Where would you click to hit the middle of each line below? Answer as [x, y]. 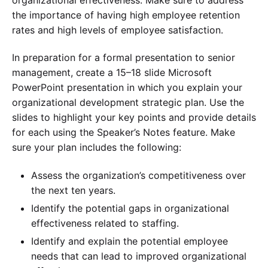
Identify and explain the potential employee [130, 241]
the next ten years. [73, 190]
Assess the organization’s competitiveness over [138, 175]
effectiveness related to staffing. [105, 223]
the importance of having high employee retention [126, 15]
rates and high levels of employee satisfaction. [118, 30]
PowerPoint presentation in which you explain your [127, 88]
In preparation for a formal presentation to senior [124, 58]
